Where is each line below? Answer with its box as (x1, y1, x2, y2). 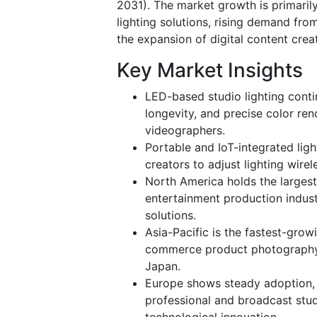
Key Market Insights (117, 57, 303, 82)
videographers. (145, 122, 225, 137)
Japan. (145, 258, 180, 273)
